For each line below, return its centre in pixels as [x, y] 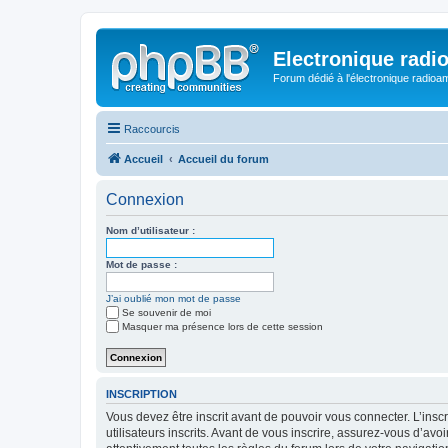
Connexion [145, 199]
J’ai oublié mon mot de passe [173, 298]
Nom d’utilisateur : [150, 230]
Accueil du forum [223, 158]
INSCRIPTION [141, 393]
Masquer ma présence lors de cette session [222, 326]
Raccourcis [152, 128]
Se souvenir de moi [166, 312]
